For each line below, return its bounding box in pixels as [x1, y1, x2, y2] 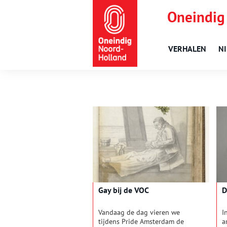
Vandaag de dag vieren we [98, 208, 180, 217]
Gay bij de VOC [98, 185, 149, 196]
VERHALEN [168, 44, 206, 54]
